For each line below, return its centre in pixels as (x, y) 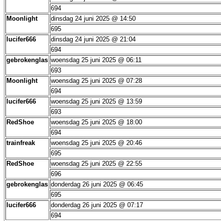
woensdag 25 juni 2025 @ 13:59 (96, 101)
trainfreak (21, 143)
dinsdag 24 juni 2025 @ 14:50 (93, 18)
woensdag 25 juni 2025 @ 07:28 (96, 81)
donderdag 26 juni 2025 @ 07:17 (97, 205)
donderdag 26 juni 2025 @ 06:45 (97, 184)
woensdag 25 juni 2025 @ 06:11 (96, 60)
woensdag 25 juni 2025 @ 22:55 (96, 164)
